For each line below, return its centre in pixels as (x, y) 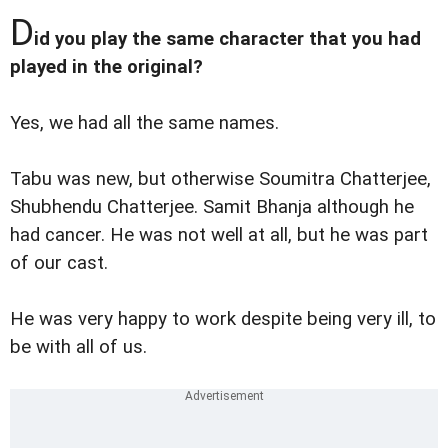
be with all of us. (78, 347)
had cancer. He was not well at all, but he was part (219, 235)
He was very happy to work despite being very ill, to (223, 319)
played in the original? (106, 67)
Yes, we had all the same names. (144, 123)
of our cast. (59, 263)
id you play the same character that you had (227, 39)
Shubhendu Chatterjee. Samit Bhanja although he (212, 207)
